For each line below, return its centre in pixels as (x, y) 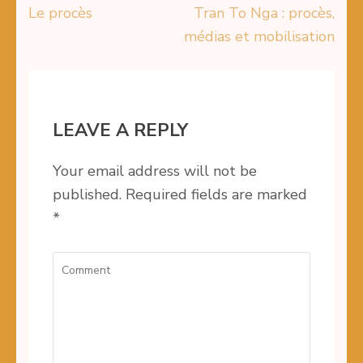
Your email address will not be (155, 171)
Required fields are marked (214, 195)
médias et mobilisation (259, 37)
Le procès (60, 13)
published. (87, 195)
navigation (82, 55)
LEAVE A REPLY (120, 131)
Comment (85, 264)
